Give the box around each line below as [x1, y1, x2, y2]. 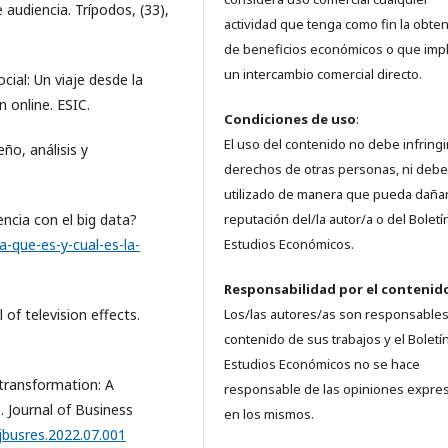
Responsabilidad [224, 280, 336, 299]
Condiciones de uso [224, 110, 356, 129]
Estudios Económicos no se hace [224, 355, 420, 374]
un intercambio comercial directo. [224, 65, 422, 84]
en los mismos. [224, 405, 314, 424]
